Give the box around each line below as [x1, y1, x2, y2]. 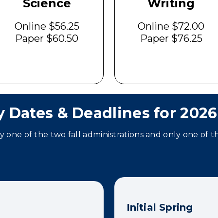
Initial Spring [126, 201, 193, 213]
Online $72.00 [138, 20, 205, 32]
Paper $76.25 [140, 33, 202, 44]
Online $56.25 [14, 20, 79, 32]
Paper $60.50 [15, 33, 79, 44]
